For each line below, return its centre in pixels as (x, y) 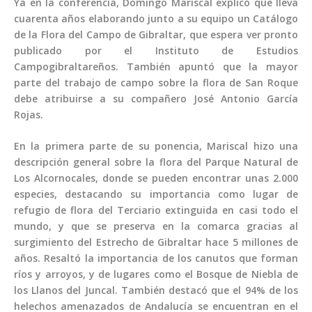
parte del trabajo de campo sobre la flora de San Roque (156, 82)
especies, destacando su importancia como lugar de (156, 194)
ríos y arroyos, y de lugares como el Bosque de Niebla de (156, 274)
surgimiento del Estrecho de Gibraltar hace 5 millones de (156, 242)
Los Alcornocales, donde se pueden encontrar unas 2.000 (156, 178)
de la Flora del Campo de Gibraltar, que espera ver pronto (156, 34)
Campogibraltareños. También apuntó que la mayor (156, 66)
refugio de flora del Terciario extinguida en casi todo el (156, 210)
